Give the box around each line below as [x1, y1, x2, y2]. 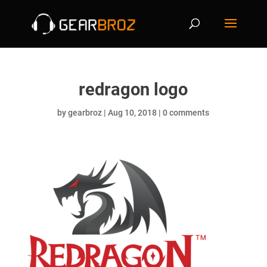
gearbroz [68, 108, 103, 117]
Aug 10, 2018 [108, 108, 157, 117]
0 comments [163, 108, 210, 117]
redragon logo [79, 79, 188, 100]
